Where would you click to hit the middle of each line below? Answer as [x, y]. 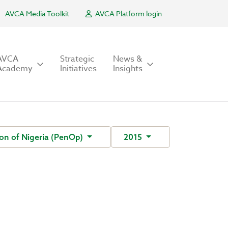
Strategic [77, 59]
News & [127, 59]
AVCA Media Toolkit [37, 13]
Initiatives [78, 69]
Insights [128, 69]
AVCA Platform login [128, 13]
